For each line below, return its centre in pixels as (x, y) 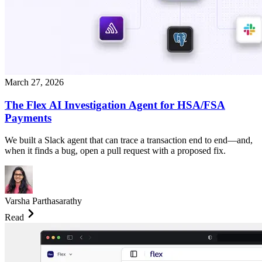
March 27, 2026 (34, 82)
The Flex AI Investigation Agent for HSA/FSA (115, 105)
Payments (28, 118)
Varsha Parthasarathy (43, 201)
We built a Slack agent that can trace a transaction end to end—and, (129, 140)
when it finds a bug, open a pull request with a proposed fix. (115, 151)
